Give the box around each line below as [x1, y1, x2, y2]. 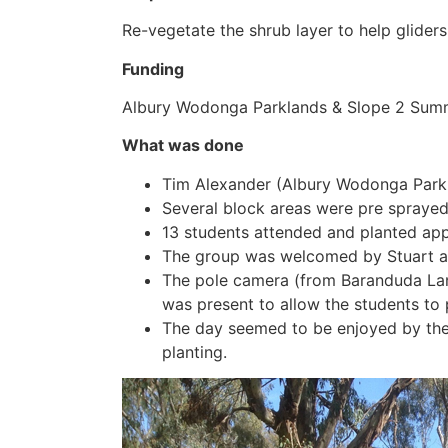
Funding [122, 58, 184, 79]
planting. [162, 341, 227, 362]
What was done [122, 135, 244, 156]
